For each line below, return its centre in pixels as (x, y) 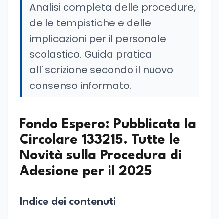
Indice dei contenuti (68, 202)
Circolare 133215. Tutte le (100, 140)
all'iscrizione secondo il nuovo (101, 70)
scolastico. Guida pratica (91, 54)
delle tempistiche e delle (90, 23)
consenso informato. (80, 86)
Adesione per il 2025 (86, 172)
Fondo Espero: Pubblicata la (108, 125)
